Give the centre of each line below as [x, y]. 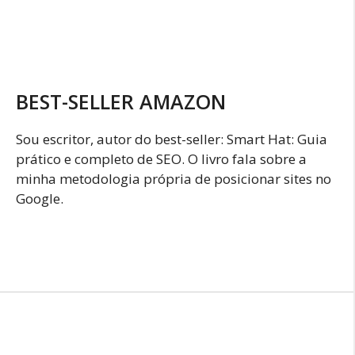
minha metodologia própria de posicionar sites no [174, 178]
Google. [40, 198]
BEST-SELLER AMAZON [121, 101]
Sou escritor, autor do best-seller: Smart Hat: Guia [172, 139]
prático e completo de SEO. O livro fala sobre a [161, 158]
